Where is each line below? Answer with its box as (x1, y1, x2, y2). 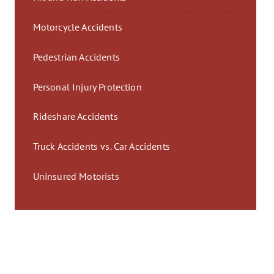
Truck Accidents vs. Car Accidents (32, 139, 170, 154)
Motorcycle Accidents (32, 20, 122, 34)
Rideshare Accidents (32, 109, 118, 124)
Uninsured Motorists (32, 169, 119, 183)
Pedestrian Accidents (32, 50, 120, 64)
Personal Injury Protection (32, 80, 142, 94)
